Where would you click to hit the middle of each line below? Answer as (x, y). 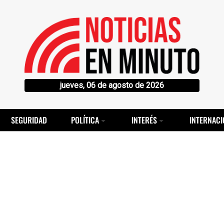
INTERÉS (144, 120)
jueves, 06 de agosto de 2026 (112, 85)
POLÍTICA (85, 120)
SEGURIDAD (29, 120)
